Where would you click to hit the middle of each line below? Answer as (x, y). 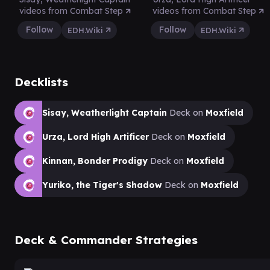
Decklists (41, 82)
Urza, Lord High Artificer (96, 137)
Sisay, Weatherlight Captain (105, 112)
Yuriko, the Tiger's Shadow (102, 185)
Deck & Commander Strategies (106, 240)
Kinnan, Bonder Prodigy (95, 161)
